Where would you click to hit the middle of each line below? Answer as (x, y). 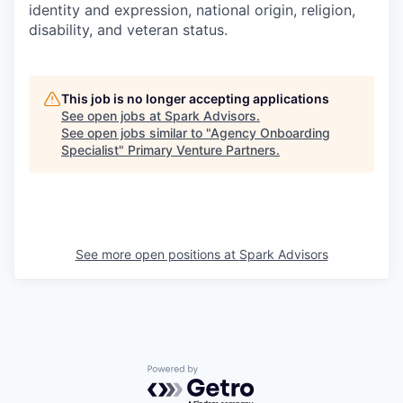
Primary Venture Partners (202, 149)
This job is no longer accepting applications (195, 98)
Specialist (90, 149)
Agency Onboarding (270, 132)
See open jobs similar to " (136, 132)
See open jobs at (113, 115)
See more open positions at (157, 254)
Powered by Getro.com (226, 374)
